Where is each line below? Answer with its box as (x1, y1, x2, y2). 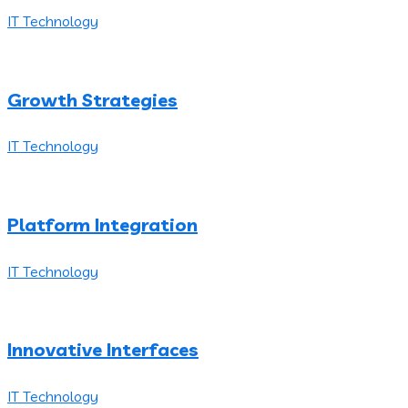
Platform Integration (7, 212, 198, 236)
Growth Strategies (7, 87, 178, 111)
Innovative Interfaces (7, 338, 199, 362)
